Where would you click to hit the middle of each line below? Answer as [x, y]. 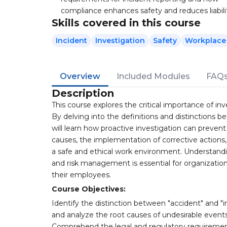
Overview [80, 76]
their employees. [81, 175]
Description [83, 93]
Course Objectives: [89, 189]
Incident [71, 41]
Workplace [205, 41]
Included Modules [153, 76]
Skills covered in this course [126, 23]
